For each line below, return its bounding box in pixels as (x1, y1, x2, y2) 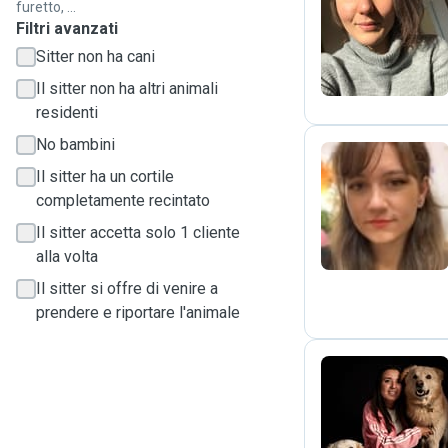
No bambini (36, 135, 115, 154)
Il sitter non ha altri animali (36, 79, 218, 98)
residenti (36, 103, 98, 122)
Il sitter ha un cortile (36, 167, 174, 186)
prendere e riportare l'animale (36, 303, 240, 322)
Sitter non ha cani (36, 47, 155, 66)
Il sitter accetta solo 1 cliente (36, 223, 240, 242)
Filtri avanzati (16, 19, 118, 38)
